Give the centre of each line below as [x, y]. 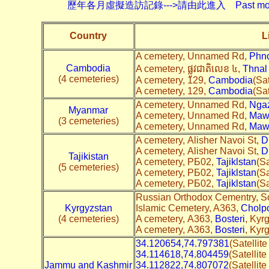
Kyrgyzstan [88, 208]
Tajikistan [88, 156]
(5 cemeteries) [88, 167]
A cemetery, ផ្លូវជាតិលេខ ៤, [189, 68]
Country [88, 35]
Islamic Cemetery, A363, [188, 208]
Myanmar [88, 110]
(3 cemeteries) [88, 121]
